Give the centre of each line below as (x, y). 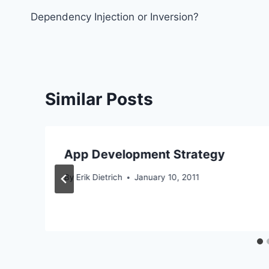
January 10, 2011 (167, 177)
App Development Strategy (145, 154)
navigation (73, 25)
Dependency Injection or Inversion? (115, 17)
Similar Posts (99, 99)
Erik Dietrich (100, 177)
